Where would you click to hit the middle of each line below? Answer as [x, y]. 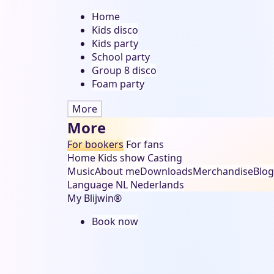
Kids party [115, 43]
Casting [165, 158]
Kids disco [115, 30]
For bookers [95, 144]
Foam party [118, 84]
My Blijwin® [94, 198]
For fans [145, 144]
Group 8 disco [124, 70]
